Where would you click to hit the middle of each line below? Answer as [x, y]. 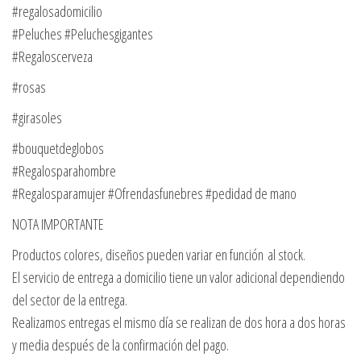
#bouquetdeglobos [58, 149]
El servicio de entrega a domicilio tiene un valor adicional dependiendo [178, 278]
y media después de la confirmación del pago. [120, 345]
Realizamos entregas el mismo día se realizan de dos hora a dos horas [179, 323]
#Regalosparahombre [64, 171]
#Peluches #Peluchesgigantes [83, 34]
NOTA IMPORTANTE [58, 224]
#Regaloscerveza [52, 57]
